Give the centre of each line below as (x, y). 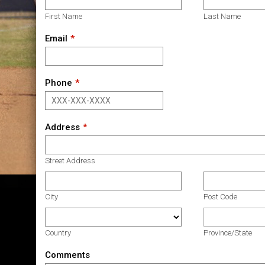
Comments (67, 255)
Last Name (222, 16)
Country (58, 232)
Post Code (221, 196)
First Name (63, 16)
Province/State (228, 232)
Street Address (70, 160)
